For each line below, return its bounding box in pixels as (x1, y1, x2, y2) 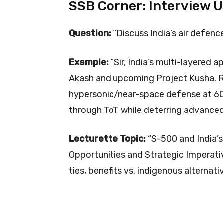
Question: (69, 27, 111, 39)
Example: (69, 56, 109, 68)
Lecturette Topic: (69, 133, 146, 144)
